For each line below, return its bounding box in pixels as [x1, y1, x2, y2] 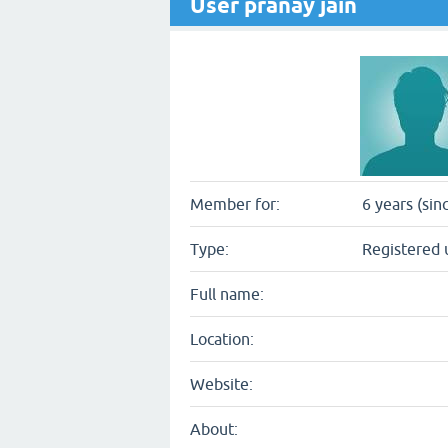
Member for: [190, 195, 280, 213]
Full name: [190, 285, 264, 303]
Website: [190, 375, 253, 393]
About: [190, 420, 238, 438]
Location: [190, 330, 254, 348]
